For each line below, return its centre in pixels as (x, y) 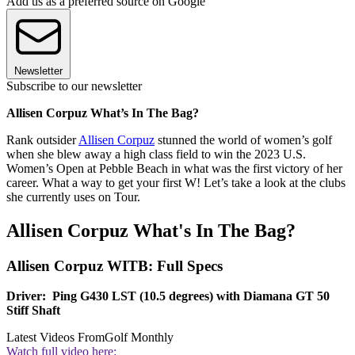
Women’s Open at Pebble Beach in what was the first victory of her (174, 168)
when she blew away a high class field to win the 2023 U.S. (156, 154)
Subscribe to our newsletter (74, 86)
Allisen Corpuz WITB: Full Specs (115, 265)
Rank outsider (42, 139)
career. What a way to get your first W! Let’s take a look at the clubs (176, 182)
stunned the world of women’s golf (243, 139)
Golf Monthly (139, 338)
